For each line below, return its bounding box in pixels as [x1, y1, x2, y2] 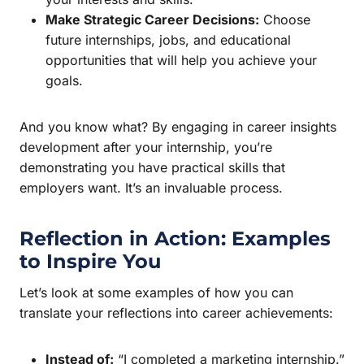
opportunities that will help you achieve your [45, 51, 317, 68]
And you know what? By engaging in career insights [19, 118, 336, 135]
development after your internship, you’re [19, 138, 272, 155]
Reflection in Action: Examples [19, 226, 331, 250]
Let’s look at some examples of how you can [19, 284, 293, 301]
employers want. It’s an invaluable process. [19, 179, 283, 196]
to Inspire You [19, 249, 161, 273]
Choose [259, 11, 310, 28]
